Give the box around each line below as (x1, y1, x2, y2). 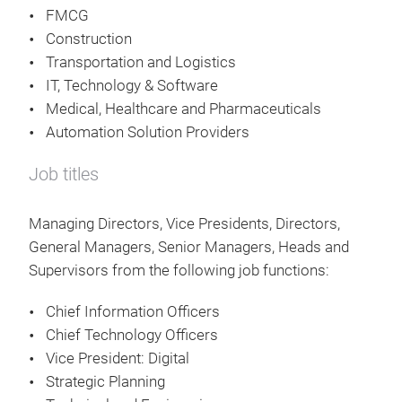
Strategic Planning (46, 373, 165, 390)
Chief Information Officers (46, 303, 220, 320)
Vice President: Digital (46, 350, 193, 367)
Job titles (29, 163, 99, 185)
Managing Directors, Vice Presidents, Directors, (29, 215, 340, 232)
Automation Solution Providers (46, 124, 249, 141)
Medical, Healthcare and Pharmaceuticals (46, 100, 321, 118)
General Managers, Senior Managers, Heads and (29, 239, 349, 256)
